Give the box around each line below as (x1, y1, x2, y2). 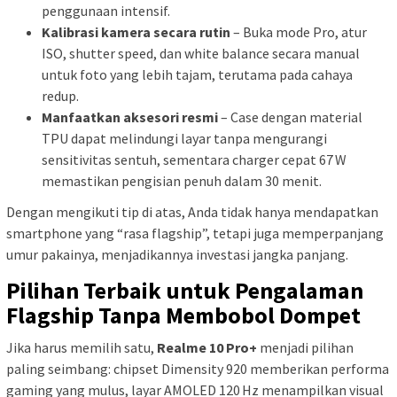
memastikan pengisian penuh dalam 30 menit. (42, 171, 322, 190)
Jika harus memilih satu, (6, 339, 157, 357)
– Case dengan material (218, 107, 362, 126)
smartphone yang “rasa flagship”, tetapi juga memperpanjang (6, 224, 384, 243)
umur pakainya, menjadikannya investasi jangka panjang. (6, 245, 348, 264)
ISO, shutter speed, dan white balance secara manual (42, 43, 360, 62)
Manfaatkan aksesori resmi (42, 107, 218, 126)
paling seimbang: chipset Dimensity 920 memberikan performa (6, 360, 389, 378)
